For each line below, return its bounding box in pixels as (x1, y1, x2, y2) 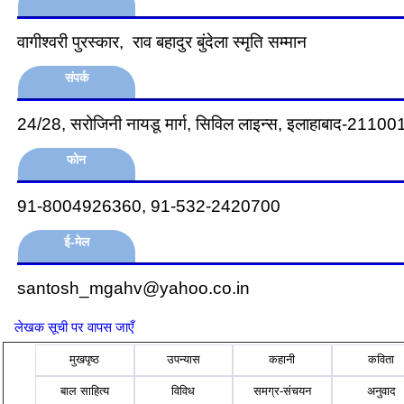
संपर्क (65, 70, 88, 85)
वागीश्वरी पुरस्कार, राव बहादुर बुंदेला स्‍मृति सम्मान (17, 32, 320, 51)
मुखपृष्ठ (69, 353, 100, 367)
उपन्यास (166, 353, 200, 367)
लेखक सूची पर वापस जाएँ (14, 319, 134, 335)
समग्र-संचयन (252, 383, 311, 398)
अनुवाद (366, 383, 396, 398)
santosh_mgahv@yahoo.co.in (17, 278, 250, 298)
